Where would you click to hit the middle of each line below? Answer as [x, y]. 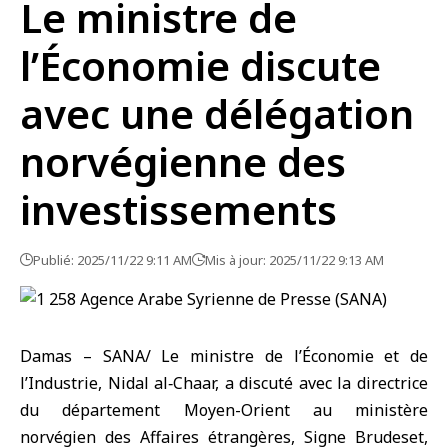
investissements [178, 209]
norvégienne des [183, 161]
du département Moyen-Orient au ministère [224, 410]
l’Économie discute [200, 65]
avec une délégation [217, 113]
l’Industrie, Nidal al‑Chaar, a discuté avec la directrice [224, 383]
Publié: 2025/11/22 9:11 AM [112, 260]
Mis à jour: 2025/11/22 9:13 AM [294, 260]
